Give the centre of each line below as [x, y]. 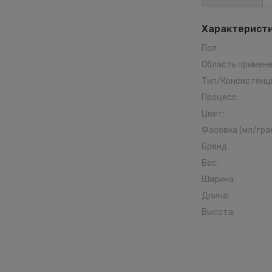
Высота [217, 212]
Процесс [219, 97]
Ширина [218, 179]
